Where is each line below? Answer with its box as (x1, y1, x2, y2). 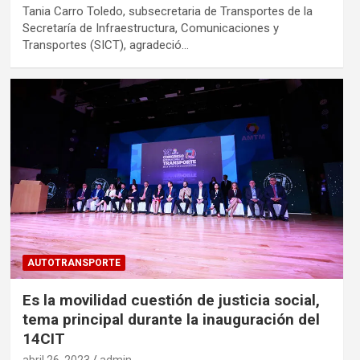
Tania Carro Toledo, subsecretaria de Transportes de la (22, 3, 313, 18)
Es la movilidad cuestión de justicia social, (22, 290, 320, 309)
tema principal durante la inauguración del (22, 309, 320, 329)
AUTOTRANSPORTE (27, 256, 121, 268)
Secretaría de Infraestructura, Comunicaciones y (22, 20, 279, 35)
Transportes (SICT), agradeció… (22, 37, 189, 52)
